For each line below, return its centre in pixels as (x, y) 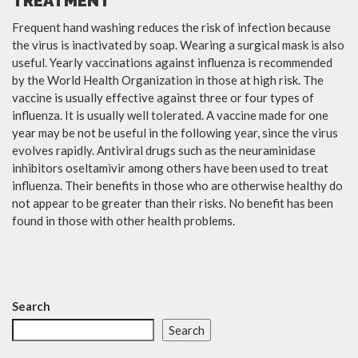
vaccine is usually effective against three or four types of (163, 97)
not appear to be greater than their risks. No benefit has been (173, 203)
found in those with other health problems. (123, 221)
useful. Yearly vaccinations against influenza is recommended (172, 62)
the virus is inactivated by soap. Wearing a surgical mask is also (178, 45)
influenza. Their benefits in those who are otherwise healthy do (177, 185)
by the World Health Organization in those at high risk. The (168, 80)
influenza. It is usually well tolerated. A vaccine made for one (170, 115)
